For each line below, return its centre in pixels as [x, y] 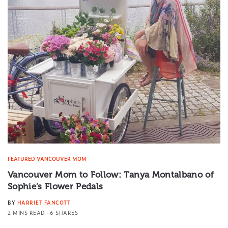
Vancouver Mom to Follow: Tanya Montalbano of [111, 174]
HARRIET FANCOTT [44, 202]
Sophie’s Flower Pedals [55, 186]
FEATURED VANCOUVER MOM [47, 158]
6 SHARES [64, 212]
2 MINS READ [26, 212]
